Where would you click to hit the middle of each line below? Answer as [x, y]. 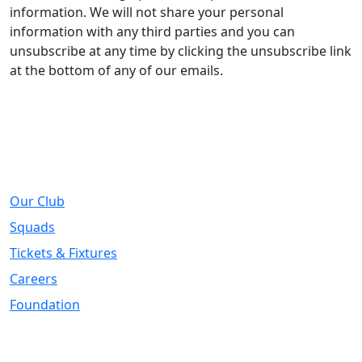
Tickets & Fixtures [63, 253]
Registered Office [80, 344]
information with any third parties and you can [152, 32]
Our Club [37, 201]
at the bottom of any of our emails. [116, 70]
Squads [32, 227]
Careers [34, 279]
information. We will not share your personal [147, 12]
